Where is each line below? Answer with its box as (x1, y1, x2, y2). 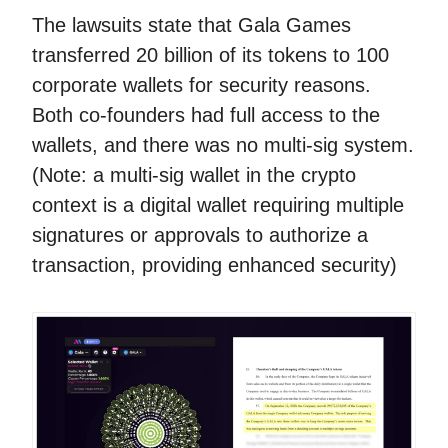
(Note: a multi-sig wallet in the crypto (32, 164, 356, 186)
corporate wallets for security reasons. (32, 74, 371, 96)
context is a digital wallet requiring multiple (32, 194, 404, 216)
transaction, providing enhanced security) (32, 254, 397, 276)
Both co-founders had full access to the (32, 104, 380, 126)
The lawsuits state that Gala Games (32, 14, 351, 36)
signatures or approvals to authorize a (32, 224, 368, 246)
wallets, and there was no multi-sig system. (32, 134, 414, 156)
